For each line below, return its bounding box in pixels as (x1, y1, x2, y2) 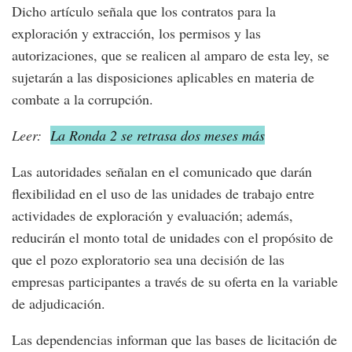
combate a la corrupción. (12, 89, 153, 108)
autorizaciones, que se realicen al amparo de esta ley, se (12, 45, 329, 64)
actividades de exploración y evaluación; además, (12, 205, 293, 225)
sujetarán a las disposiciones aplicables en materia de (12, 67, 314, 86)
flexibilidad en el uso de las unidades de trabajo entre (12, 183, 314, 203)
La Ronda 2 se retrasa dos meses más (50, 125, 265, 145)
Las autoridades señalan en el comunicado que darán (12, 161, 312, 181)
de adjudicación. (12, 293, 105, 313)
